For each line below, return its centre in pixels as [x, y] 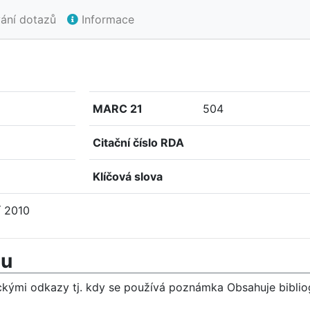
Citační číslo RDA [138, 143]
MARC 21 [118, 109]
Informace [106, 19]
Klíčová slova [128, 176]
